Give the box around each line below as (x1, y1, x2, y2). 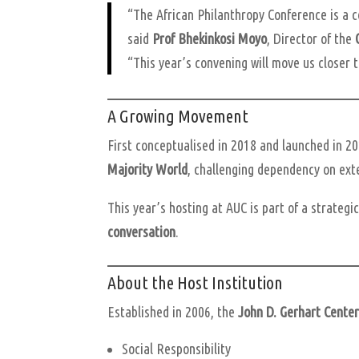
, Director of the (267, 30, 356, 46)
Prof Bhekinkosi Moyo (152, 30, 268, 46)
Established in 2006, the (107, 303, 239, 320)
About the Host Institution (107, 272, 284, 292)
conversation (107, 223, 176, 240)
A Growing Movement (107, 105, 249, 126)
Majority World (107, 160, 188, 177)
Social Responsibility (122, 340, 232, 357)
